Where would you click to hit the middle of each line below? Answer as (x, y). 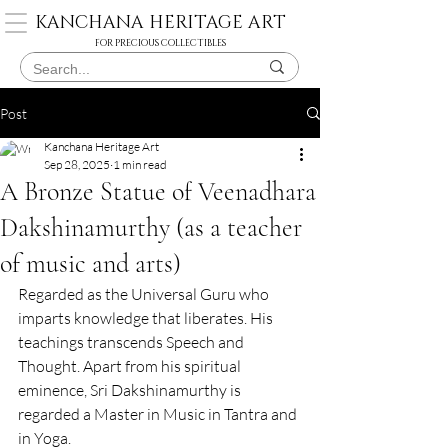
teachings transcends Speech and (132, 342)
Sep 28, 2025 (77, 164)
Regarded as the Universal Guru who (145, 294)
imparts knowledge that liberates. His (147, 318)
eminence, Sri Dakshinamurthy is (131, 390)
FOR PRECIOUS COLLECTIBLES (160, 43)
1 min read (140, 164)
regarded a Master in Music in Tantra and (159, 414)
